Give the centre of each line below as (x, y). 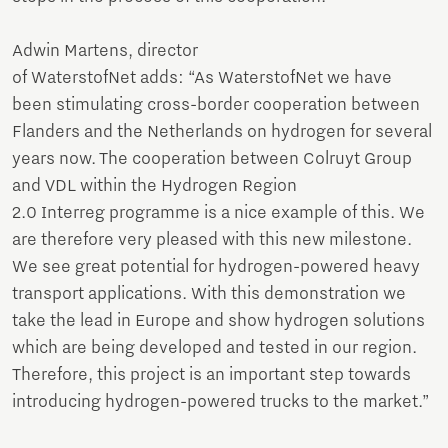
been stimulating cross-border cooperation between (216, 105)
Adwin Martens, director (105, 51)
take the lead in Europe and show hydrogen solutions (218, 321)
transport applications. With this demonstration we (209, 294)
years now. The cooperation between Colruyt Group (212, 159)
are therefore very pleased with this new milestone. (212, 240)
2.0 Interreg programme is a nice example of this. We (218, 213)
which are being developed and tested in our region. (214, 348)
